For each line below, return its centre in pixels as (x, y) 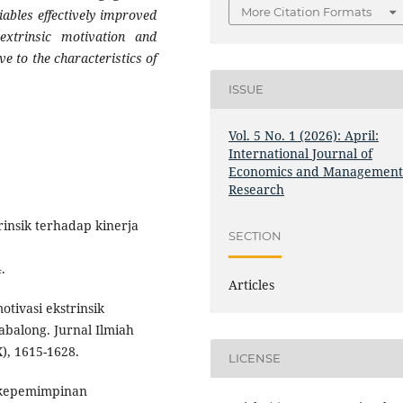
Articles (252, 284)
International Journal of (301, 153)
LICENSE (255, 358)
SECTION (255, 236)
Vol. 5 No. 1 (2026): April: (304, 135)
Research (257, 189)
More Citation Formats (307, 11)
